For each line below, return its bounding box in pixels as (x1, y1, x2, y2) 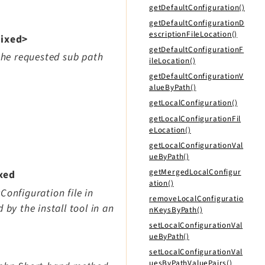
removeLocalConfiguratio (149, 192, 244, 204)
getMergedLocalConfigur (149, 166, 241, 177)
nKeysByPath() (149, 203, 203, 215)
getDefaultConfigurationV (149, 70, 244, 82)
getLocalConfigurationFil (149, 112, 241, 124)
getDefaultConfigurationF (149, 44, 244, 56)
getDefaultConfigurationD (149, 17, 245, 29)
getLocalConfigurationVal (149, 139, 244, 151)
